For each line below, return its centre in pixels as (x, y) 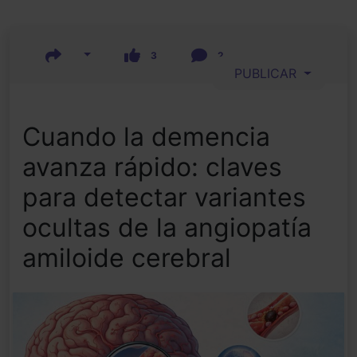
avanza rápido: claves (152, 167)
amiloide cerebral (127, 258)
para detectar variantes (164, 198)
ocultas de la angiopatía (167, 228)
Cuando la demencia (146, 137)
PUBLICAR (264, 74)
